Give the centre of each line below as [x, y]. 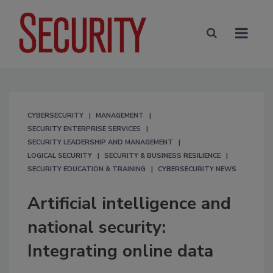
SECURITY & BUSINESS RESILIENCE [162, 155]
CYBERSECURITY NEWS [197, 169]
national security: [97, 227]
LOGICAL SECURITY [60, 155]
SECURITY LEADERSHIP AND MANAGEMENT [100, 142]
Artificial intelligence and [129, 203]
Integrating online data [120, 251]
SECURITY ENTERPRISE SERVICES [84, 129]
